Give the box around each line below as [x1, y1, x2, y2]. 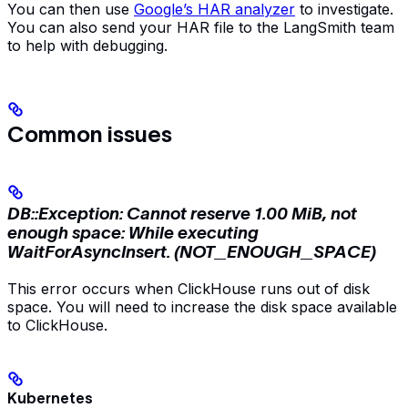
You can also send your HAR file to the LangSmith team [7, 18, 394, 37]
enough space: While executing [7, 223, 259, 243]
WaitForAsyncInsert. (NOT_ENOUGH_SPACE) [7, 242, 376, 262]
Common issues [7, 122, 172, 148]
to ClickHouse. [7, 316, 107, 335]
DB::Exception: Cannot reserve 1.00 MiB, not [7, 204, 357, 224]
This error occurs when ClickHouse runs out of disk [7, 280, 370, 299]
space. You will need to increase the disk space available [7, 298, 397, 317]
